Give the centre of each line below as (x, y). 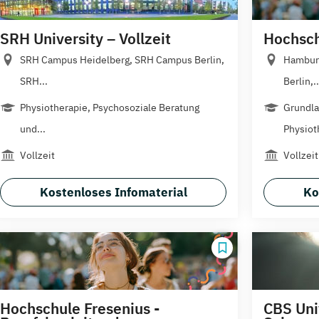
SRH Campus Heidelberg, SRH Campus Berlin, (122, 59)
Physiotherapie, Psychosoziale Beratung (110, 107)
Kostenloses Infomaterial (113, 192)
